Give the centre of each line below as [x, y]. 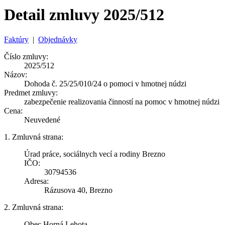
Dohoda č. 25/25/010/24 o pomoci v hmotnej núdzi [105, 83]
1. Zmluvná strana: [34, 137]
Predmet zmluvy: [31, 92]
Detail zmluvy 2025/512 [84, 15]
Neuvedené [42, 120]
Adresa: [36, 181]
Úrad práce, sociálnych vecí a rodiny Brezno [95, 154]
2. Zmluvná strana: [34, 207]
